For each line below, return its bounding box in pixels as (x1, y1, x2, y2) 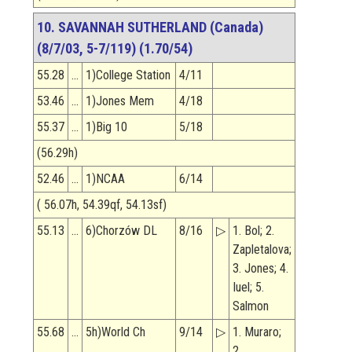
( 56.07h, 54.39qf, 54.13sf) (37, 197, 167, 213)
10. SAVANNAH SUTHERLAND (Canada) (37, 19, 263, 36)
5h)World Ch (86, 324, 145, 340)
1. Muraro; (233, 324, 281, 340)
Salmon (233, 299, 269, 314)
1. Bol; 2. (233, 223, 274, 239)
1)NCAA (86, 171, 125, 187)
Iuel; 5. (233, 280, 264, 295)
